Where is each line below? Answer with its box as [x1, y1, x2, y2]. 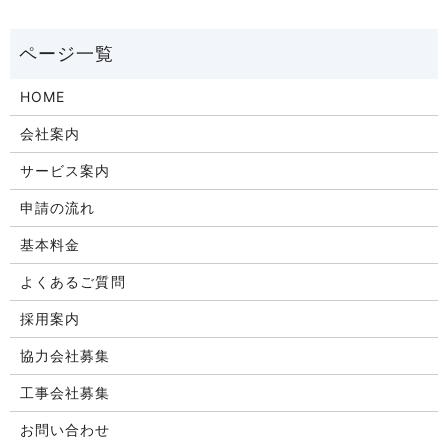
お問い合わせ [19, 421, 111, 439]
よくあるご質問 [19, 273, 126, 291]
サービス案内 [19, 162, 111, 180]
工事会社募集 [19, 384, 111, 402]
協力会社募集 [19, 347, 111, 365]
